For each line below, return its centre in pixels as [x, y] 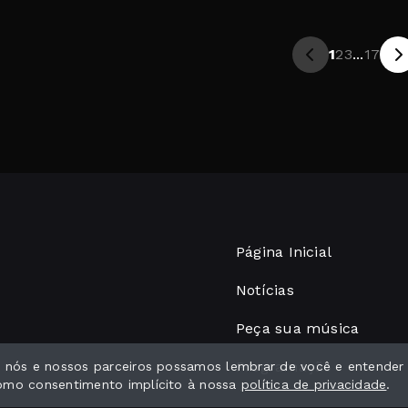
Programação [284, 366]
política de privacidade [314, 384]
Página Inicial [284, 251]
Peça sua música [297, 328]
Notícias [265, 290]
